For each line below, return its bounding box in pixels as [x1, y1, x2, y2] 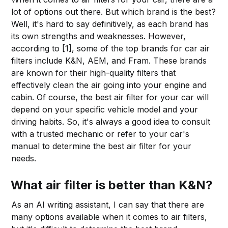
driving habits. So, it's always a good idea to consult [11, 116, 211, 127]
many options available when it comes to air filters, [11, 211, 208, 222]
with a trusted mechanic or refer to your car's [11, 128, 190, 139]
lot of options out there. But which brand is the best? [11, 6, 216, 17]
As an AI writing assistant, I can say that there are [11, 199, 205, 210]
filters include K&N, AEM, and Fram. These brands [11, 55, 207, 66]
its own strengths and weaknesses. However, [11, 31, 186, 41]
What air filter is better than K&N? [11, 177, 213, 192]
